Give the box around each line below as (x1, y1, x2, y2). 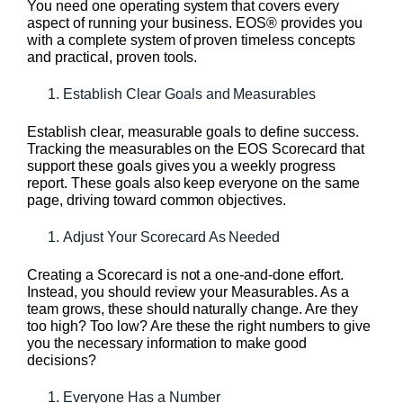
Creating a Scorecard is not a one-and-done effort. (27, 267, 345, 283)
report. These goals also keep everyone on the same (27, 175, 361, 192)
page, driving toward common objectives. (27, 193, 287, 209)
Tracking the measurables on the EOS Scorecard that (27, 141, 365, 157)
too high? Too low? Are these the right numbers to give (27, 318, 371, 335)
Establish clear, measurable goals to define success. (27, 124, 359, 140)
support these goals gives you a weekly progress (27, 158, 336, 175)
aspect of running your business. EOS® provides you (27, 15, 363, 31)
